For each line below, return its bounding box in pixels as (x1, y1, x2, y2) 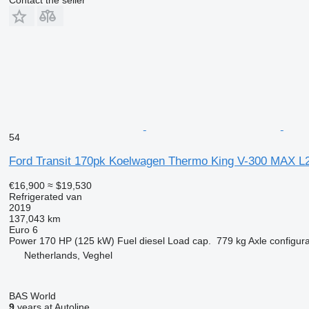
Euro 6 (8, 223, 38, 235)
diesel (139, 235, 165, 246)
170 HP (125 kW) (39, 235, 114, 246)
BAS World (8, 290, 56, 301)
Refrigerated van (8, 190, 82, 202)
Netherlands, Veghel (23, 249, 112, 261)
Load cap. (167, 235, 211, 246)
